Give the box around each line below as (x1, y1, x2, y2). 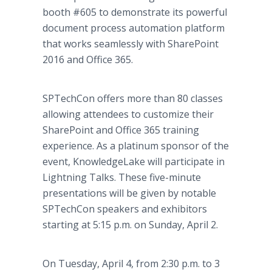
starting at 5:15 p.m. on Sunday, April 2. (42, 218, 223, 231)
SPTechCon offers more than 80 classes (42, 92, 223, 105)
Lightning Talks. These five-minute (42, 171, 201, 184)
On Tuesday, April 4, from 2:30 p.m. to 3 (42, 257, 220, 270)
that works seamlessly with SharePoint (42, 37, 219, 50)
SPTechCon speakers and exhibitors (42, 202, 207, 216)
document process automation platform (42, 21, 225, 35)
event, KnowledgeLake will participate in (42, 155, 225, 168)
